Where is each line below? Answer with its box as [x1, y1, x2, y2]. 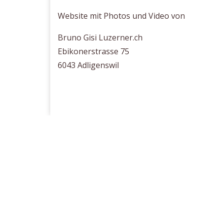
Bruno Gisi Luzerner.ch [58, 32, 143, 43]
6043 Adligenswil [58, 60, 119, 71]
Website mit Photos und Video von [58, 10, 185, 21]
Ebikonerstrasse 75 [58, 46, 129, 57]
